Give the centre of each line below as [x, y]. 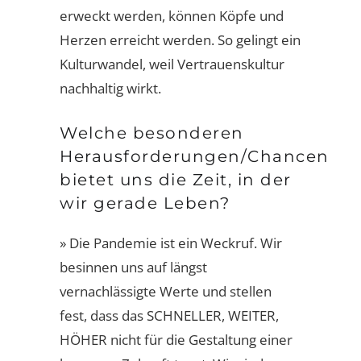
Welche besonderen [152, 133]
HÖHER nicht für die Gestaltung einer [176, 340]
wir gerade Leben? [145, 203]
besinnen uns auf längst [133, 267]
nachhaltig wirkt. [110, 88]
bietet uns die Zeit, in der [176, 180]
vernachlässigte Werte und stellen [166, 291]
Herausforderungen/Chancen [195, 156]
